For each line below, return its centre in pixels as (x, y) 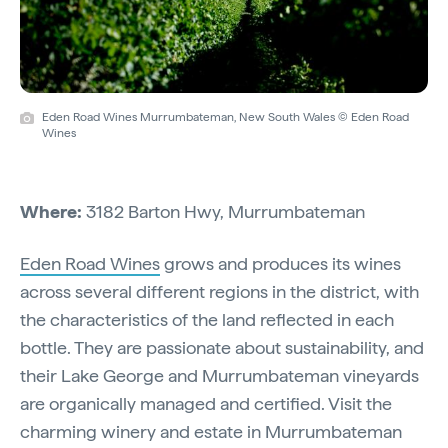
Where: (51, 211)
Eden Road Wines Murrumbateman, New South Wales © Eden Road (225, 116)
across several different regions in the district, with (219, 291)
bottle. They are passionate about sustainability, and (222, 347)
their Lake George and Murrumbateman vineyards (219, 375)
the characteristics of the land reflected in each (207, 319)
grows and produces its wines (280, 263)
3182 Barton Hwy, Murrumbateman (223, 211)
